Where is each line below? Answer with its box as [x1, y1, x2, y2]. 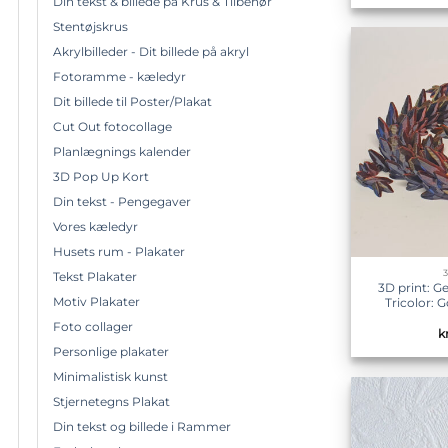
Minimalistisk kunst [53, 368, 168, 384]
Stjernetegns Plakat [53, 393, 170, 409]
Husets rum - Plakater [53, 243, 185, 259]
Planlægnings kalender [53, 143, 191, 159]
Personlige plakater [53, 343, 169, 359]
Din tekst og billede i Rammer [53, 418, 231, 434]
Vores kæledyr [53, 218, 138, 234]
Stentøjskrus [53, 18, 128, 34]
